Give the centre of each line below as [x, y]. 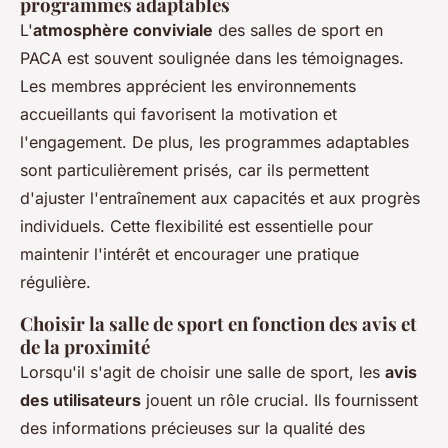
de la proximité [85, 347]
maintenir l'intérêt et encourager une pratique [189, 254]
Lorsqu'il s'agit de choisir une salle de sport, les [202, 372]
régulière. [55, 282]
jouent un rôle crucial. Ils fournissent [279, 400]
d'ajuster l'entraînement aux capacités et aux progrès [220, 198]
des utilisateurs [80, 400]
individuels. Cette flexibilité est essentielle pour [196, 226]
